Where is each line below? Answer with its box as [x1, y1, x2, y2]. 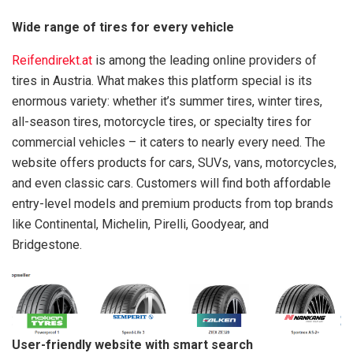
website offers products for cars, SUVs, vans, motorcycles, [12, 154, 336, 170]
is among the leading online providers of [92, 52, 317, 68]
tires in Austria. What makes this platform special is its [12, 72, 312, 88]
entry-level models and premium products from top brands [12, 195, 333, 211]
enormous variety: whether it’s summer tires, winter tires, [12, 93, 322, 109]
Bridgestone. [12, 236, 82, 252]
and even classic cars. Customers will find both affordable [12, 175, 331, 191]
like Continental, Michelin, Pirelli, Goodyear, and [12, 216, 269, 232]
